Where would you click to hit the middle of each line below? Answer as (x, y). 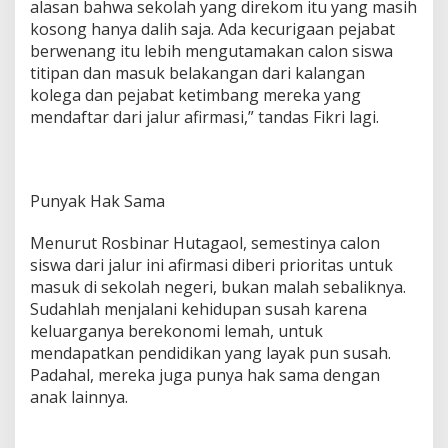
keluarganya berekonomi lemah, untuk (176, 330)
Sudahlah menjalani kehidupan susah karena (198, 308)
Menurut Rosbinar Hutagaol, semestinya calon (205, 242)
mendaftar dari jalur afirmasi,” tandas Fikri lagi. (204, 116)
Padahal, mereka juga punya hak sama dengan (205, 374)
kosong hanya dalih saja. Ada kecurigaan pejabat (212, 28)
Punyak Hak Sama (97, 200)
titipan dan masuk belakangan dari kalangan (197, 72)
